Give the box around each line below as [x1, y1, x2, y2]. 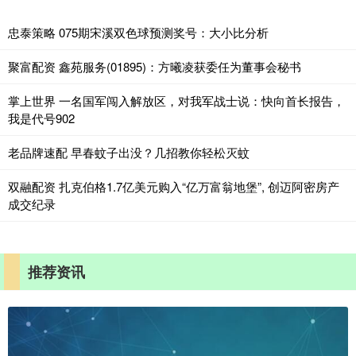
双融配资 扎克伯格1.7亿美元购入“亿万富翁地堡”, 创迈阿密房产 [8, 178, 339, 195]
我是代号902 [8, 110, 75, 127]
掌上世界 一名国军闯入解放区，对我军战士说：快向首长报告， [8, 92, 345, 110]
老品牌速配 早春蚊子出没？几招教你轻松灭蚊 [8, 144, 250, 161]
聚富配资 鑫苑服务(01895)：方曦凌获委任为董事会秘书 [8, 58, 301, 75]
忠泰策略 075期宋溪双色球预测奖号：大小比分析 [8, 24, 269, 41]
